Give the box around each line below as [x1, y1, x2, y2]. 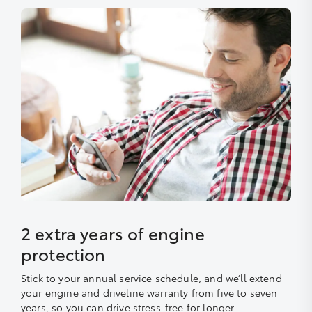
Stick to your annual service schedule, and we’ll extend [21, 271, 282, 286]
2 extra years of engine [21, 221, 205, 245]
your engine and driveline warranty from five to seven [21, 286, 278, 300]
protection [21, 242, 106, 266]
